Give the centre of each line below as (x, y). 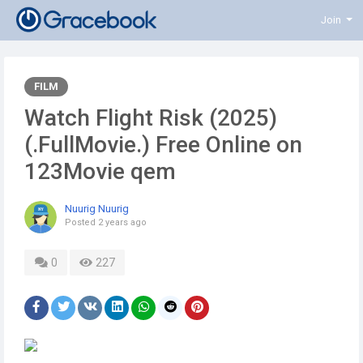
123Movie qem (100, 171)
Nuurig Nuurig (97, 209)
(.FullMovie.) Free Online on (163, 145)
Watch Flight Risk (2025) (151, 118)
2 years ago (122, 222)
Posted (81, 222)
